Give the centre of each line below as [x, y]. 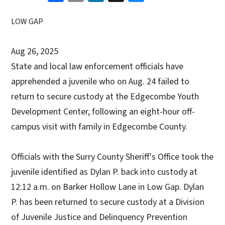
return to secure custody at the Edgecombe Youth [105, 96]
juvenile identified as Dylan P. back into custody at [104, 172]
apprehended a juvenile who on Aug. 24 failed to [100, 81]
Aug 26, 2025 [35, 51]
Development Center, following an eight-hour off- [103, 111]
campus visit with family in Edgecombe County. [99, 127]
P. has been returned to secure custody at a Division [108, 202]
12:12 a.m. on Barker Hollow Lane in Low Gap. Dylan [107, 187]
